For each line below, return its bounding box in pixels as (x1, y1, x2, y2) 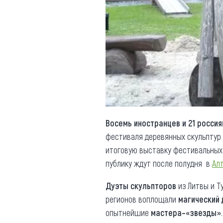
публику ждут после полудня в (106, 157, 212, 169)
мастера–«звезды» (151, 207, 221, 218)
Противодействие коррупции (44, 14, 141, 25)
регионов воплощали (106, 193, 178, 205)
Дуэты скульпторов (106, 180, 176, 191)
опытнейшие (106, 207, 151, 218)
